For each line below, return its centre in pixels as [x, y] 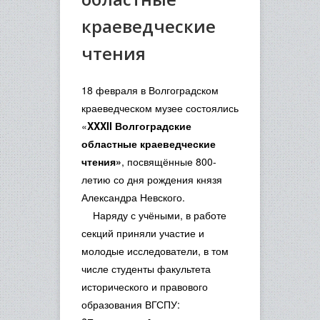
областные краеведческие [149, 144]
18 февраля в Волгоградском [150, 90]
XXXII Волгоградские [139, 126]
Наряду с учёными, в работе [154, 215]
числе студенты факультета [146, 269]
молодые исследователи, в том [155, 251]
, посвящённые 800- [169, 161]
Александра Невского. [133, 197]
